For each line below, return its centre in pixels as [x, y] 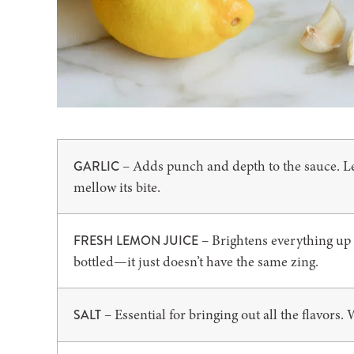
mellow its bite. [117, 187]
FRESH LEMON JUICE [136, 241]
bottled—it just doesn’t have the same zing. [196, 262]
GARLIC [96, 166]
